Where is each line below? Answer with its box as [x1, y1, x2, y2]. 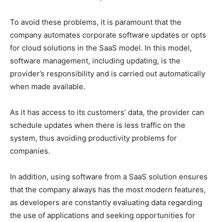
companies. [10, 146, 50, 156]
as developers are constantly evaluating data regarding [10, 197, 202, 207]
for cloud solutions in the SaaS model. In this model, [10, 43, 192, 53]
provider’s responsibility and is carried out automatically [10, 68, 205, 78]
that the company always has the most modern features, [10, 184, 206, 194]
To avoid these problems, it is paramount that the [10, 17, 181, 27]
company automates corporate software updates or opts [10, 30, 206, 40]
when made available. [10, 81, 85, 91]
